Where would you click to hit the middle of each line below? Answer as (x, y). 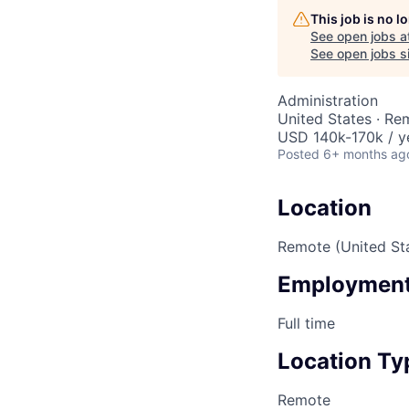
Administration (328, 101)
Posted (299, 154)
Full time (306, 324)
